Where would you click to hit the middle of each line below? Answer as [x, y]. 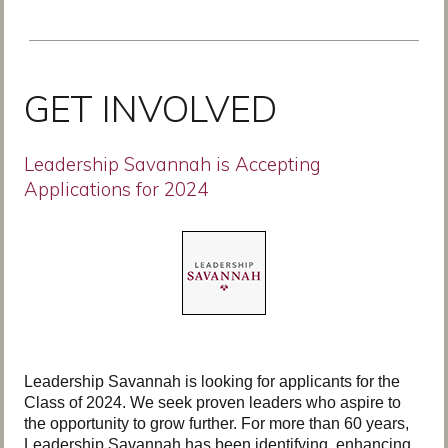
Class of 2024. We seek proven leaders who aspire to [212, 402]
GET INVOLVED [150, 108]
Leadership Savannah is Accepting [172, 164]
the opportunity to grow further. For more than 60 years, [216, 423]
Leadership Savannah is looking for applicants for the [212, 381]
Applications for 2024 [118, 189]
